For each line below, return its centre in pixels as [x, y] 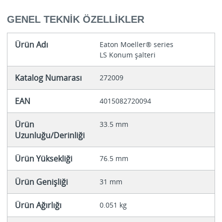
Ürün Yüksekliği [43, 159]
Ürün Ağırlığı [38, 205]
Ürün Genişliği [41, 182]
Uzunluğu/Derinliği [50, 136]
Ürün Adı [31, 45]
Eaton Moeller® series [136, 45]
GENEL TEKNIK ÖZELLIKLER [75, 20]
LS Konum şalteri [127, 55]
